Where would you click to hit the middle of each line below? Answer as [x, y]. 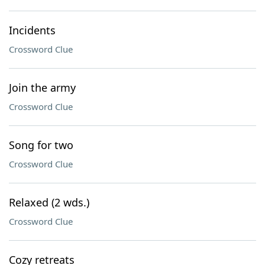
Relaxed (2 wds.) [49, 202]
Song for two [41, 145]
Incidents [32, 30]
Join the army [42, 88]
